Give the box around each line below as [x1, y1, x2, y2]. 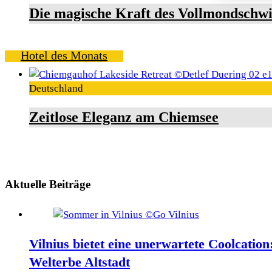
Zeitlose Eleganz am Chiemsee [29, 109, 219, 126]
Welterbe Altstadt [29, 254, 130, 270]
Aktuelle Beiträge [5, 177, 90, 191]
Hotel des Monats [21, 49, 107, 63]
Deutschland [29, 83, 83, 95]
